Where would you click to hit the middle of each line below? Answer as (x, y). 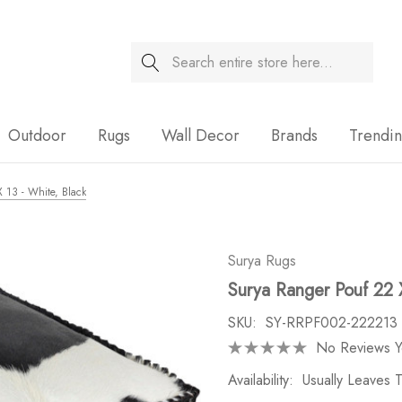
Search (152, 53)
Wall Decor (201, 135)
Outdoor (37, 135)
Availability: (261, 380)
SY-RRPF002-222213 (332, 323)
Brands (294, 135)
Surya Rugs (262, 261)
